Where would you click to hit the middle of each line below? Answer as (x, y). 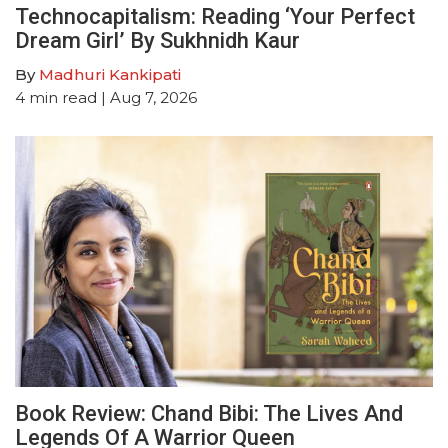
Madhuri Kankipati (110, 75)
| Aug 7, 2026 (147, 98)
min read (63, 98)
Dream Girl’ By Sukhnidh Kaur (157, 41)
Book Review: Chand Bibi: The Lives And (209, 414)
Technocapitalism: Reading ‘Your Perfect (215, 17)
